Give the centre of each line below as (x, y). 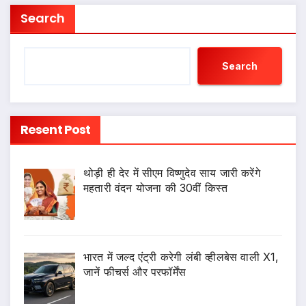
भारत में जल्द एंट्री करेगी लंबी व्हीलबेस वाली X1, (181, 257)
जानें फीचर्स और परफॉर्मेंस (135, 272)
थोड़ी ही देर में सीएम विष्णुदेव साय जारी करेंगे (172, 173)
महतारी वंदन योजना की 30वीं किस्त (156, 188)
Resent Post (56, 130)
